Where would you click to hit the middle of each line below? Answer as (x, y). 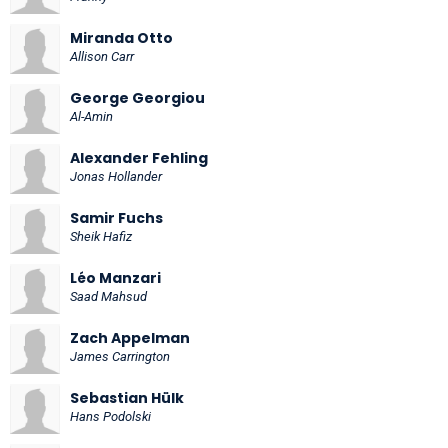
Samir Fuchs (116, 217)
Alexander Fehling (139, 157)
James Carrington (120, 356)
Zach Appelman (130, 337)
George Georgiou (137, 97)
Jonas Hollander (116, 176)
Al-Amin (91, 116)
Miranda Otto (121, 37)
